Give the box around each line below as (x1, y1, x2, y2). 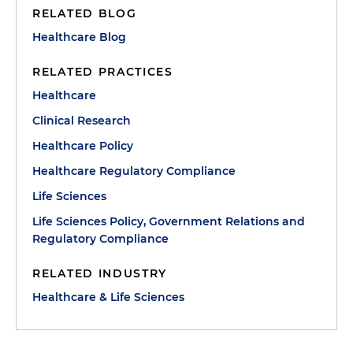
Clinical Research (32, 113, 131, 128)
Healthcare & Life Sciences (32, 289, 184, 304)
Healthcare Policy (32, 138, 133, 153)
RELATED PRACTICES (32, 64, 173, 79)
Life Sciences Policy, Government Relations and (32, 214, 305, 229)
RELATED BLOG (32, 6, 137, 20)
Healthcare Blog (32, 29, 126, 44)
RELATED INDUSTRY (32, 266, 168, 281)
